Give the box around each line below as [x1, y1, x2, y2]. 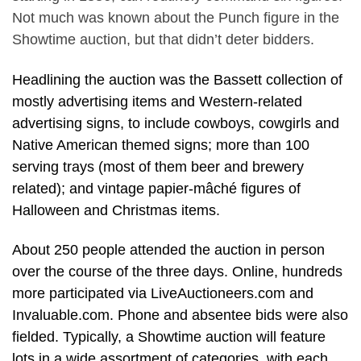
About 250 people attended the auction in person [12, 242, 325, 259]
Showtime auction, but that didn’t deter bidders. [12, 31, 314, 48]
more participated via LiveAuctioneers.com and [12, 285, 313, 302]
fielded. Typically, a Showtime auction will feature [12, 329, 326, 346]
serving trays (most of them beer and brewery [12, 158, 304, 175]
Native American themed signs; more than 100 [12, 136, 309, 153]
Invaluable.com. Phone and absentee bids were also [12, 307, 348, 324]
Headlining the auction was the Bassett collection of [12, 71, 342, 88]
